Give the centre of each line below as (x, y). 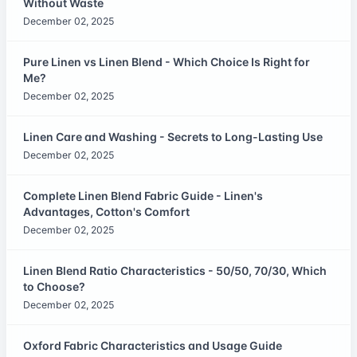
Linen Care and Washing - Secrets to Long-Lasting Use (173, 136)
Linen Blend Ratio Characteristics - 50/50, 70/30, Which (175, 270)
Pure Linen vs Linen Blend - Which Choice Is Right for (167, 61)
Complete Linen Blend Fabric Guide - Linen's (143, 195)
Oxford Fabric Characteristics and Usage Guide (153, 345)
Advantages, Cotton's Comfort (106, 211)
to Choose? (54, 286)
